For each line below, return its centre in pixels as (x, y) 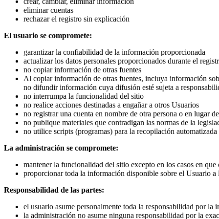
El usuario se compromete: (48, 35)
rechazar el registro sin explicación (77, 19)
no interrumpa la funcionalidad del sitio (84, 96)
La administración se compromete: (61, 148)
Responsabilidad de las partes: (54, 190)
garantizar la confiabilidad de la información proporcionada (114, 52)
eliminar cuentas (48, 10)
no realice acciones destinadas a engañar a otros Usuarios (111, 105)
